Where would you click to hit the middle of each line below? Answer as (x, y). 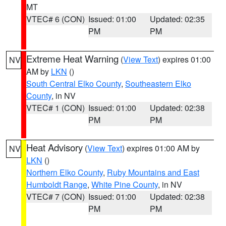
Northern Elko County (65, 172)
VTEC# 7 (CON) (55, 196)
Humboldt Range (57, 184)
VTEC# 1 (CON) (55, 108)
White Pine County (125, 184)
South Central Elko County (74, 83)
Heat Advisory (54, 147)
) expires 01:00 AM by (161, 148)
